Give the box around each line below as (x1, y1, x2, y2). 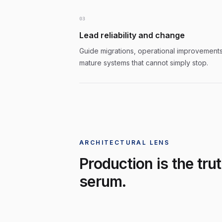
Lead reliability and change (79, 30, 185, 40)
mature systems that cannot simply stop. (79, 58, 208, 67)
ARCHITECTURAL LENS (79, 139, 170, 146)
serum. (79, 172, 126, 190)
